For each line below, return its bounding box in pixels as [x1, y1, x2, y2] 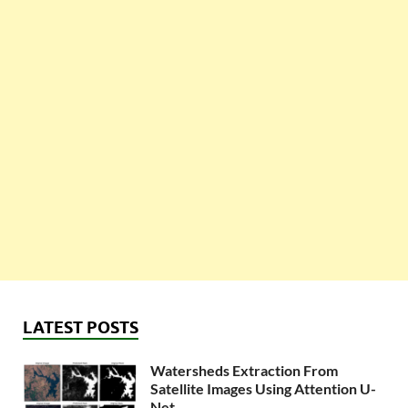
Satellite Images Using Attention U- [150, 380, 376, 398]
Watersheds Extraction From [150, 362, 338, 380]
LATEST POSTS [23, 318, 138, 338]
